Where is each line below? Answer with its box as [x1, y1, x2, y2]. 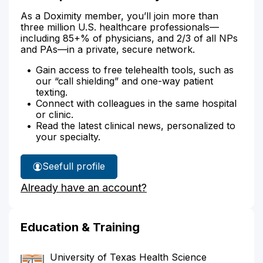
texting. [36, 86, 68, 98]
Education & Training [21, 220, 140, 234]
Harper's [68, 183, 108, 195]
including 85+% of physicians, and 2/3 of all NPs [21, 32, 238, 44]
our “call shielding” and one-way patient [36, 75, 213, 87]
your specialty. [36, 130, 100, 143]
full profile [59, 160, 105, 172]
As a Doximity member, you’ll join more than [21, 9, 218, 22]
